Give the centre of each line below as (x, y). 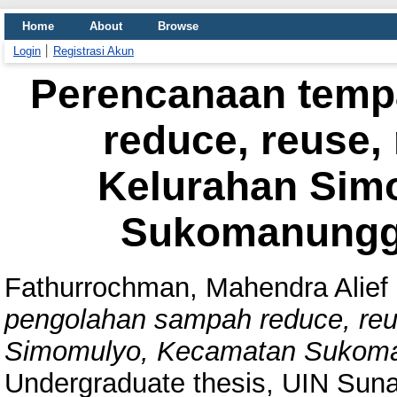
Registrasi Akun (93, 51)
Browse (178, 26)
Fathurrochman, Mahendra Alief (196, 287)
